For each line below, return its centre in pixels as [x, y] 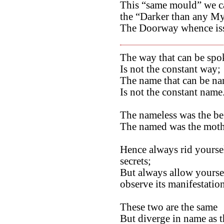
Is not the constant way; [170, 69]
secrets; [135, 161]
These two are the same [169, 207]
